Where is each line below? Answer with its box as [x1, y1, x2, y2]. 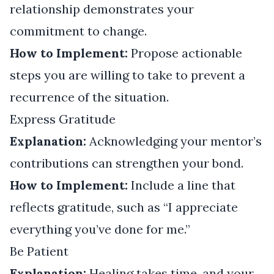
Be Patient [10, 243, 68, 259]
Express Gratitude [10, 111, 116, 127]
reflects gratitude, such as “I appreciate [10, 199, 238, 215]
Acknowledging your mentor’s [86, 133, 262, 149]
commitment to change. [10, 23, 147, 39]
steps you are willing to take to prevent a [10, 67, 245, 83]
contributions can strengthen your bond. [10, 155, 243, 171]
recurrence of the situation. [10, 89, 169, 105]
